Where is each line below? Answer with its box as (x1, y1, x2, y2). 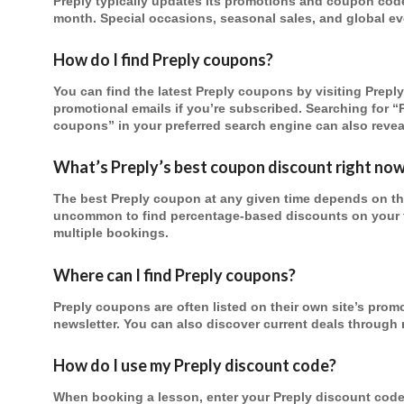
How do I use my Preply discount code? (53, 355, 336, 376)
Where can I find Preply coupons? (53, 264, 296, 285)
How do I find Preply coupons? (53, 49, 273, 69)
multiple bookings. (53, 226, 169, 241)
